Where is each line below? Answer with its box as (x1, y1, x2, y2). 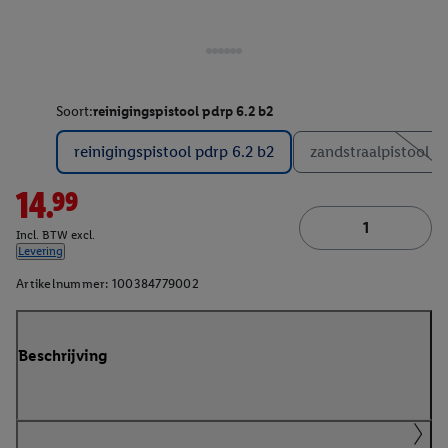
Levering (18, 244, 63, 259)
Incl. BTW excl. (16, 228, 95, 243)
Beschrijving (18, 345, 108, 365)
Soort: (56, 103, 93, 120)
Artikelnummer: (16, 276, 109, 292)
